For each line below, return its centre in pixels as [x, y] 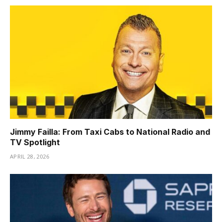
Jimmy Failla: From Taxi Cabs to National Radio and [110, 132]
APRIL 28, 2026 [30, 157]
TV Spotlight [35, 142]
